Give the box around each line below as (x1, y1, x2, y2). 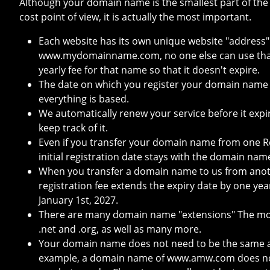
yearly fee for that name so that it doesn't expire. (39, 63, 260, 77)
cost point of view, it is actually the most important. (19, 10, 251, 24)
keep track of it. (39, 121, 108, 135)
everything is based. (39, 92, 129, 106)
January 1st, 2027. (39, 193, 118, 207)
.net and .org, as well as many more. (39, 222, 201, 236)
